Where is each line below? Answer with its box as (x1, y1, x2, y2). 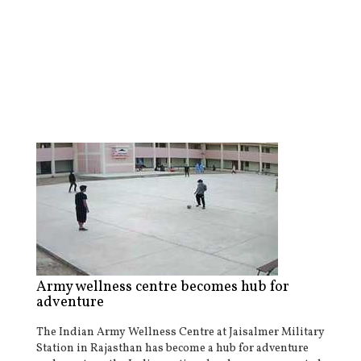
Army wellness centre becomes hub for (36, 277, 289, 297)
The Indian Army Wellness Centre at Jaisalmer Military (36, 325, 325, 340)
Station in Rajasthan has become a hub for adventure (36, 341, 309, 356)
